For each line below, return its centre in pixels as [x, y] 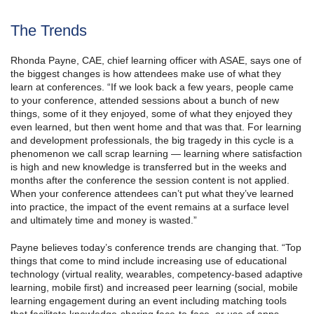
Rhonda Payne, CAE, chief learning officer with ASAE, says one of [156, 61]
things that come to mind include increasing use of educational [149, 261]
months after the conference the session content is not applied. [150, 180]
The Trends [49, 31]
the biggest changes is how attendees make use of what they [146, 74]
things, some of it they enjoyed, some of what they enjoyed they [151, 114]
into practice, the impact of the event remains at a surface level [150, 207]
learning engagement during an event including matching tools [149, 301]
